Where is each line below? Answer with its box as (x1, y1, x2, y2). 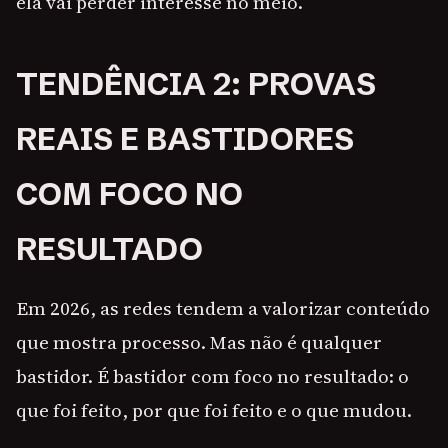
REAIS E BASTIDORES (16, 120, 354, 159)
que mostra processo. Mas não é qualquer (16, 329, 382, 356)
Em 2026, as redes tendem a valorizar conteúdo (16, 295, 430, 322)
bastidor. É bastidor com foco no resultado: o (16, 363, 409, 390)
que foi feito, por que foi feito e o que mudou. (16, 397, 412, 424)
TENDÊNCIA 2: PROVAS (16, 65, 376, 104)
